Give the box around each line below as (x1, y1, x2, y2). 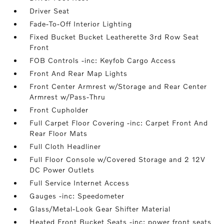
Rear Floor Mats (29, 129, 88, 138)
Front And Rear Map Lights (29, 69, 128, 78)
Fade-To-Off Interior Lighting (29, 19, 132, 28)
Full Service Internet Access (29, 178, 130, 187)
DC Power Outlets (29, 165, 95, 174)
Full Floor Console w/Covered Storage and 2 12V (29, 155, 206, 164)
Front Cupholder (29, 105, 89, 114)
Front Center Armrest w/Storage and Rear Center (29, 82, 207, 91)
